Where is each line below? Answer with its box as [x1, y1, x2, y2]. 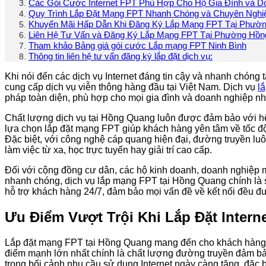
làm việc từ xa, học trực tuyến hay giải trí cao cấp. [5, 145, 212, 156]
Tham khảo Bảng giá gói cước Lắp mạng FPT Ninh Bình [28, 40, 246, 51]
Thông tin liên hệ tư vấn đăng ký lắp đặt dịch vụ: [28, 51, 213, 62]
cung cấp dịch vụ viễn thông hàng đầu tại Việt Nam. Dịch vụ [5, 82, 258, 93]
